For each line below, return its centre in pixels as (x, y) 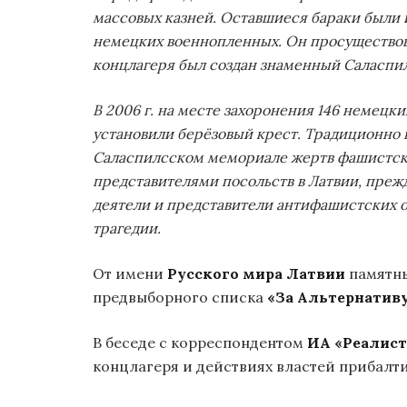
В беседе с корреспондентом (200, 343)
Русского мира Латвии (256, 274)
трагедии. (127, 228)
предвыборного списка (180, 298)
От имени (130, 274)
